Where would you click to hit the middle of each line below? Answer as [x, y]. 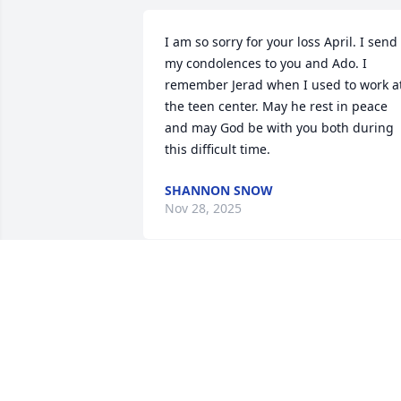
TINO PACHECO [262, 296]
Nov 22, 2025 [253, 314]
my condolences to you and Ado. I [266, 64]
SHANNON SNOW [219, 191]
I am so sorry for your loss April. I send [281, 42]
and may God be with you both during [279, 128]
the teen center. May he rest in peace [276, 107]
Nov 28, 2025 [203, 209]
